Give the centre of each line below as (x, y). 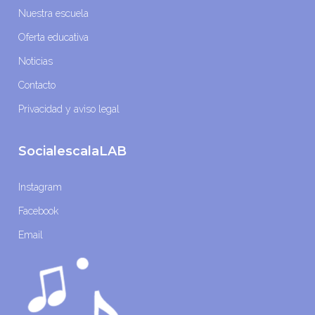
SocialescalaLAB (73, 151)
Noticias (36, 61)
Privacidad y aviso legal (69, 109)
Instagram (40, 187)
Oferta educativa (54, 37)
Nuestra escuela (54, 13)
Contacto (37, 85)
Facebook (39, 211)
